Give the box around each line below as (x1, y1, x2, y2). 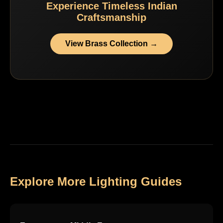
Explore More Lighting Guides (10, 175, 182, 189)
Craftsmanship (77, 12, 146, 23)
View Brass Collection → (65, 39, 158, 48)
